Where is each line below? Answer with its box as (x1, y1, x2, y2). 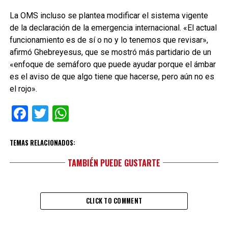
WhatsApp (68, 103, 142, 123)
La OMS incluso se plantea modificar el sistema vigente (9, 10, 208, 20)
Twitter (48, 103, 98, 123)
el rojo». (9, 83, 37, 94)
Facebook (27, 103, 96, 123)
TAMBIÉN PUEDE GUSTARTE (67, 156, 160, 169)
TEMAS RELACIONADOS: (9, 137, 75, 148)
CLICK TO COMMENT (85, 195, 142, 206)
